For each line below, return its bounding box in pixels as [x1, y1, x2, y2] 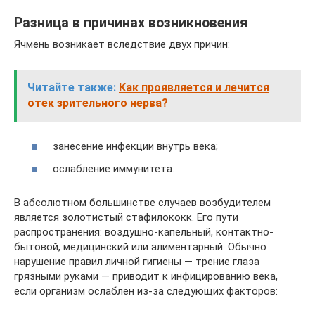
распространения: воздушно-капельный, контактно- [14, 225, 274, 238]
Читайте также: [27, 80, 116, 94]
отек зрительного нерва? [27, 96, 168, 110]
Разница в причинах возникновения [14, 14, 247, 31]
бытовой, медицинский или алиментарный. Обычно [14, 240, 266, 253]
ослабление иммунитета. [53, 162, 174, 175]
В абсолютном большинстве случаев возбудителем [14, 195, 271, 209]
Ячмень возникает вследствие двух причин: [14, 37, 230, 51]
